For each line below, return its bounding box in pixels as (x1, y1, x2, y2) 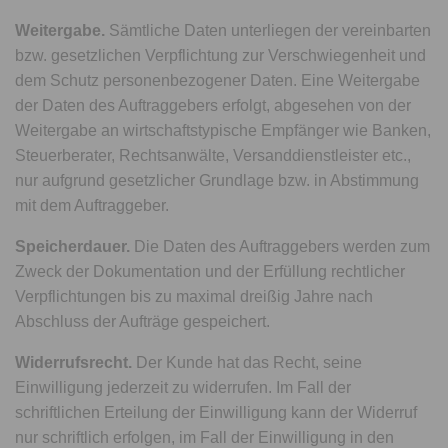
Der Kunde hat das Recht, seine (132, 354, 363, 371)
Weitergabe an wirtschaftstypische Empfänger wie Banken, (15, 122, 432, 139)
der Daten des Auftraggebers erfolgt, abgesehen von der (15, 97, 412, 114)
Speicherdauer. (15, 238, 130, 255)
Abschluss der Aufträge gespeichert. (15, 313, 271, 330)
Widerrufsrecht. (15, 354, 132, 371)
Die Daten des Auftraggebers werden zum (130, 238, 431, 255)
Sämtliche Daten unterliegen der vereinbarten (105, 22, 432, 39)
